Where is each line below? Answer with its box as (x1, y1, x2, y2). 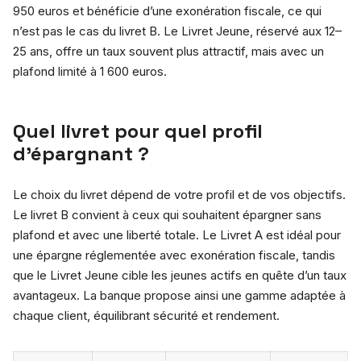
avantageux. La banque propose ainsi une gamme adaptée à (13, 287, 346, 303)
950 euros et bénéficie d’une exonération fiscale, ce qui (13, 2, 322, 19)
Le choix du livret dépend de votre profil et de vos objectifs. (13, 186, 346, 202)
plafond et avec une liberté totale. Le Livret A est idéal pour (13, 226, 341, 243)
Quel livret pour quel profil (13, 118, 263, 143)
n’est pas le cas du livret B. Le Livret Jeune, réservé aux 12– (13, 23, 342, 39)
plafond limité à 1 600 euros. (13, 63, 167, 79)
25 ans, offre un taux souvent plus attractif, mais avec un (13, 43, 324, 59)
